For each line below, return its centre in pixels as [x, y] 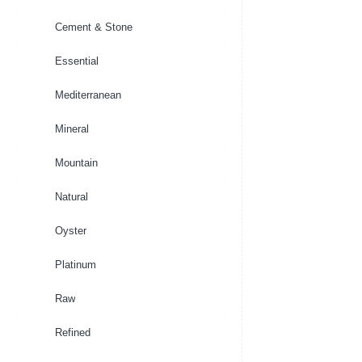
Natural [72, 197]
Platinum [76, 265]
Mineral [72, 129]
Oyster [71, 231]
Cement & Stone [94, 27]
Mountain [76, 163]
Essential [77, 61]
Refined [73, 333]
